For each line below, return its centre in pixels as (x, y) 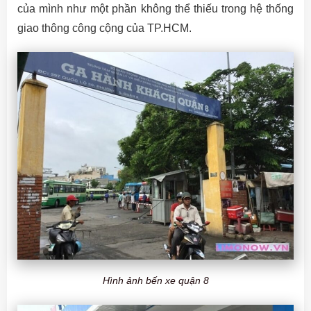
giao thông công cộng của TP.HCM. (104, 28)
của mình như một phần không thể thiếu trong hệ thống (155, 9)
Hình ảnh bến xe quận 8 (155, 280)
